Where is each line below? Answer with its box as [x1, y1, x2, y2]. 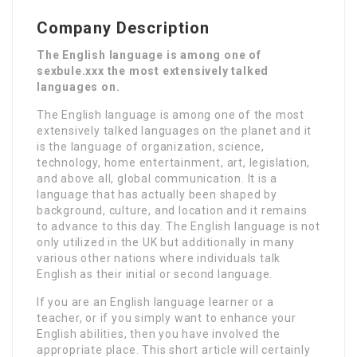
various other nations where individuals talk [37, 251, 281, 265]
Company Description [37, 18, 210, 37]
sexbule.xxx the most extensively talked [37, 64, 269, 77]
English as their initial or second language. [37, 267, 273, 280]
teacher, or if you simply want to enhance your [37, 311, 296, 324]
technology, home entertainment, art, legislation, [37, 155, 311, 169]
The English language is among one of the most [37, 108, 304, 121]
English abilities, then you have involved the [37, 327, 280, 340]
